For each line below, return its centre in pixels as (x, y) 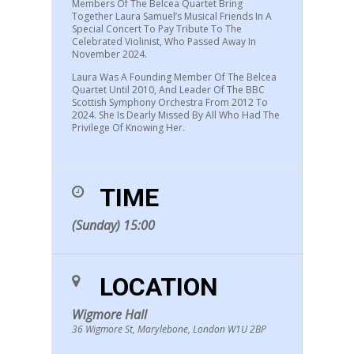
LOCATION (158, 287)
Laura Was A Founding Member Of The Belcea (174, 77)
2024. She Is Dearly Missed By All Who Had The (175, 115)
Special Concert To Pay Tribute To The (156, 29)
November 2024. (109, 54)
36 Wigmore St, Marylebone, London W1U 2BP (169, 329)
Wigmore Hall (109, 314)
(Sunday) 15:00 (113, 225)
